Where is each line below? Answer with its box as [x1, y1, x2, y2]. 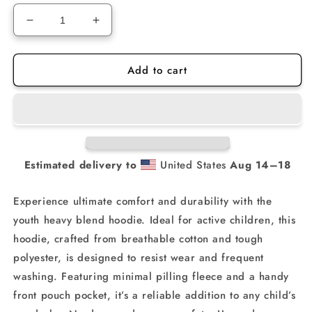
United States [156, 157, 231, 173]
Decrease [29, 19, 82, 33]
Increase [95, 19, 143, 33]
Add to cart [127, 62, 187, 78]
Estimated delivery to [24, 157, 137, 173]
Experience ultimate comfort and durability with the [13, 194, 272, 210]
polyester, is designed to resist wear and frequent [13, 250, 265, 266]
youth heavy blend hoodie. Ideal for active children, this [13, 212, 296, 228]
